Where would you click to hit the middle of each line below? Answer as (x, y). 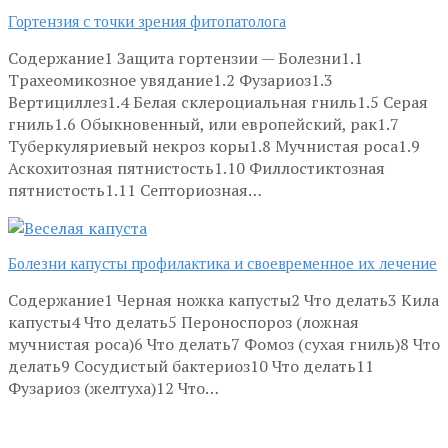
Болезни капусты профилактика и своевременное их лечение (222, 263)
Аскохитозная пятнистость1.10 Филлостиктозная (196, 167)
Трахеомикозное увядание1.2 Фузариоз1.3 (170, 79)
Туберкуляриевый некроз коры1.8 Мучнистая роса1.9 (214, 145)
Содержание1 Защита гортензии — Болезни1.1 (185, 57)
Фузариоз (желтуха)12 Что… (113, 387)
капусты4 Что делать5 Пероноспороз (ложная (183, 321)
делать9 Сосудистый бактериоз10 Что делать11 (191, 365)
